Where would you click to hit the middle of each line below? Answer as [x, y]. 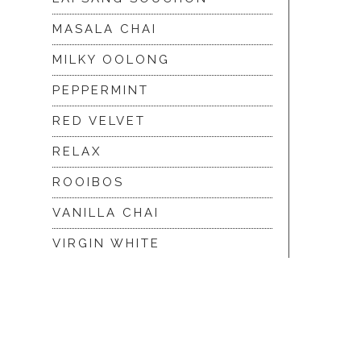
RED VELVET [99, 121]
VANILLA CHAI [106, 213]
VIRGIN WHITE [106, 244]
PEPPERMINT [101, 91]
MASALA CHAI [105, 29]
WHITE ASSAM [106, 274]
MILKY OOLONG [111, 60]
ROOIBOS [88, 183]
